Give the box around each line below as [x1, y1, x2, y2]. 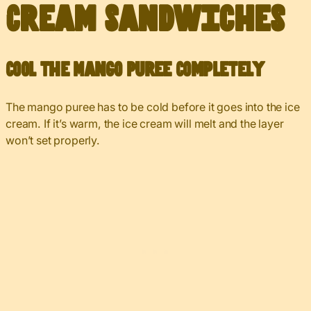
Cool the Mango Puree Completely [6, 61, 264, 79]
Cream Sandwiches [6, 5, 285, 35]
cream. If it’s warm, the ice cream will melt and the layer [6, 116, 284, 131]
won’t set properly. [6, 133, 100, 147]
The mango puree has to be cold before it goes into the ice [6, 99, 300, 114]
